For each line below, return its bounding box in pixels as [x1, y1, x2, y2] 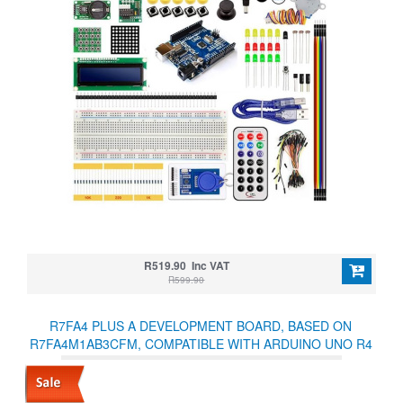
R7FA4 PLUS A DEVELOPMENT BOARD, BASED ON [49, 317, 352, 335]
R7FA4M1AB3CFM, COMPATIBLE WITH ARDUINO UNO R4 [29, 335, 372, 353]
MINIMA [177, 353, 224, 371]
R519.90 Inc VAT [143, 257, 229, 273]
